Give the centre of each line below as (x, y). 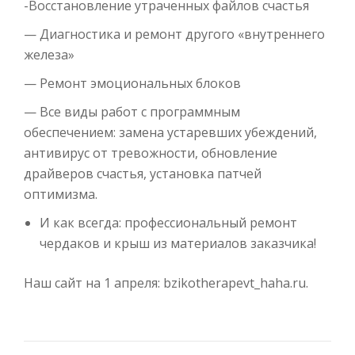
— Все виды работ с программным (132, 112)
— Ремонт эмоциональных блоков (132, 83)
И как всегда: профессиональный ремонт (168, 223)
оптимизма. (61, 194)
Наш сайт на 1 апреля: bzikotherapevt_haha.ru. (166, 283)
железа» (49, 55)
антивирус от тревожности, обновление (151, 153)
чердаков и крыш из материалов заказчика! (178, 243)
